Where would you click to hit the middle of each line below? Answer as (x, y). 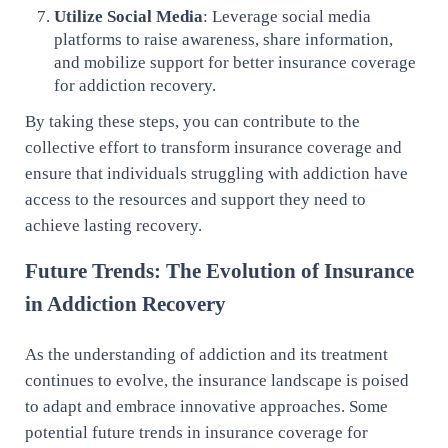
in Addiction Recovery (125, 304)
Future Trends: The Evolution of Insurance (219, 271)
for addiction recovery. (135, 86)
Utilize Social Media (129, 17)
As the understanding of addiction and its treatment (206, 355)
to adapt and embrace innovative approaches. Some (206, 407)
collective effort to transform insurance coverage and (213, 148)
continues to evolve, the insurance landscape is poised (216, 381)
